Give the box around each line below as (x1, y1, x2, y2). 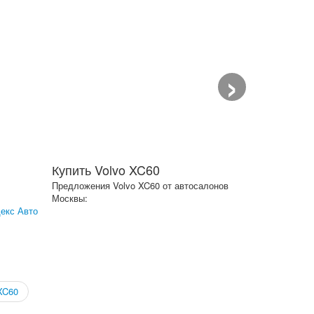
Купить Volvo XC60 (52, 161, 160, 179)
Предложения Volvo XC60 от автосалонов (52, 179, 228, 192)
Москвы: (52, 191, 88, 205)
